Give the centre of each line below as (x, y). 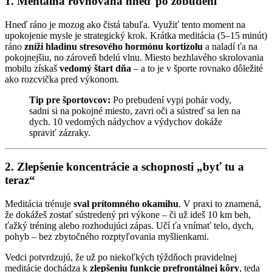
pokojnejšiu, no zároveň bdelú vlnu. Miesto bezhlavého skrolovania (134, 57)
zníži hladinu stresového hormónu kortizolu (114, 46)
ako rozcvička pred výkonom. (62, 79)
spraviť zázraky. (60, 132)
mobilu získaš (32, 68)
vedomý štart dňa (95, 68)
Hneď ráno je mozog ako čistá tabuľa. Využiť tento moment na (125, 24)
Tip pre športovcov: (70, 100)
